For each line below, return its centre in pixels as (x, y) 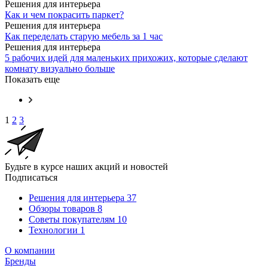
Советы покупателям (72, 219)
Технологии (53, 230)
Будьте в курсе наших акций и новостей (86, 166)
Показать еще (32, 79)
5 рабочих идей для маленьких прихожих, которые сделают (126, 57)
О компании (30, 250)
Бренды (20, 261)
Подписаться (31, 177)
